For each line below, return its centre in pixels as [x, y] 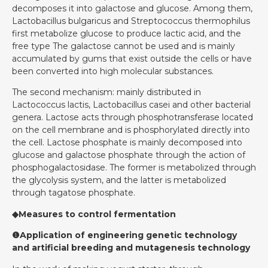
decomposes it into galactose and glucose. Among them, [132, 8]
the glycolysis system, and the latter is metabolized [119, 180]
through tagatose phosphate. [74, 193]
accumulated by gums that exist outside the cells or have [132, 58]
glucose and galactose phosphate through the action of [129, 155]
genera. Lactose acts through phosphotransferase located [133, 118]
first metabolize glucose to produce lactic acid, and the [127, 33]
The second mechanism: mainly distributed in [106, 92]
